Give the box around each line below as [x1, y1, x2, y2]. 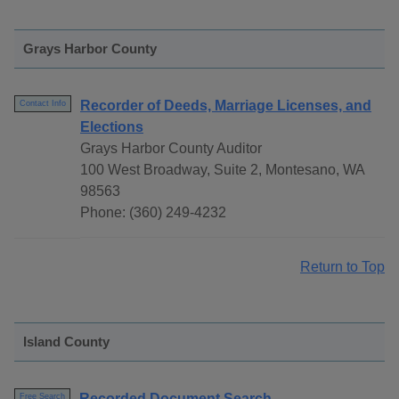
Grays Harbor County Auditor [80, 141, 262, 157]
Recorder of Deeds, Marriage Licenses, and [80, 98, 371, 114]
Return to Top [300, 259, 385, 275]
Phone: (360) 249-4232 [80, 205, 226, 221]
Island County [23, 334, 110, 350]
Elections [80, 119, 143, 135]
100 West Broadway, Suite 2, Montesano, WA [80, 162, 364, 178]
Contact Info [20, 99, 66, 109]
